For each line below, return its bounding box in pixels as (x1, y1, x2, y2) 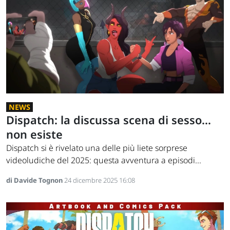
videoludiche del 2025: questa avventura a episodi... (6, 155, 201, 166)
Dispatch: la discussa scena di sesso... (6, 112, 211, 128)
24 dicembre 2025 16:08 (64, 176, 135, 185)
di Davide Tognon (6, 176, 64, 185)
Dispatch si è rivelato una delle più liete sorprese (6, 142, 187, 154)
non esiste (6, 127, 63, 142)
